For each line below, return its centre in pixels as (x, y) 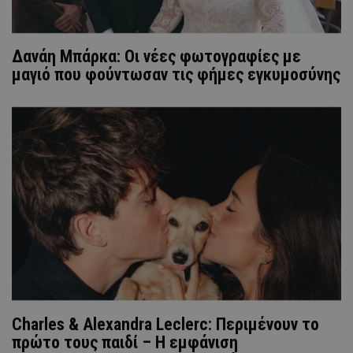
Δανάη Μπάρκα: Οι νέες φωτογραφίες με (156, 56)
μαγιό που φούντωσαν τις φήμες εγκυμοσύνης (176, 74)
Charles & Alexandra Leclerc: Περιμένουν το (165, 324)
